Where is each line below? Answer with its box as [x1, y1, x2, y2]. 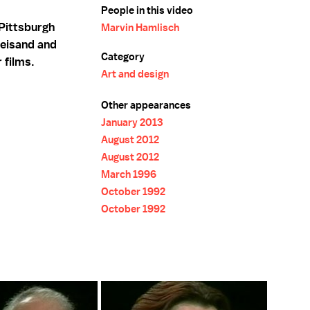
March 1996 [101, 167, 156, 181]
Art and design [101, 67, 169, 81]
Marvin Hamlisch [101, 21, 179, 35]
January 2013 [101, 116, 163, 129]
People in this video [101, 3, 193, 17]
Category [101, 50, 145, 64]
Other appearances [101, 98, 191, 112]
